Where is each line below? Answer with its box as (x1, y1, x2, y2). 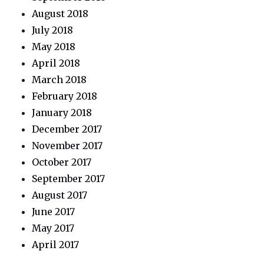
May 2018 (32, 41, 76, 52)
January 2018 (32, 107, 93, 118)
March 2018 (32, 74, 87, 85)
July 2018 (32, 24, 74, 36)
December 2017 (32, 123, 103, 135)
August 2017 (32, 189, 88, 201)
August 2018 (32, 8, 89, 19)
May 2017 (32, 222, 75, 234)
